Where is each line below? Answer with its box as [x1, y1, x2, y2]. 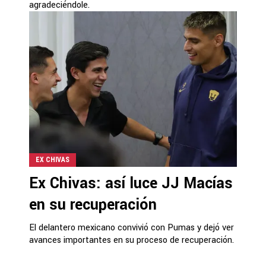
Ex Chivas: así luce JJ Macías [29, 172, 233, 194]
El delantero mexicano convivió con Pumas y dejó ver [29, 221, 234, 234]
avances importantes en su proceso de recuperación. [29, 233, 234, 246]
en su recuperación [29, 194, 157, 216]
